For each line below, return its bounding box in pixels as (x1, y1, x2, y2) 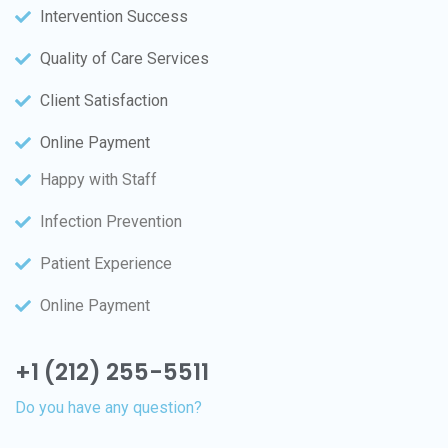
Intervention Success (40, 6, 188, 26)
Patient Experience (40, 253, 172, 273)
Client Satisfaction (40, 90, 168, 110)
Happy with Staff (40, 169, 157, 189)
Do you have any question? (15, 397, 202, 417)
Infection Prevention (40, 211, 182, 231)
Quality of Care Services (40, 48, 209, 68)
